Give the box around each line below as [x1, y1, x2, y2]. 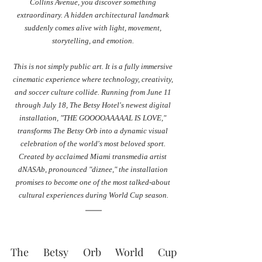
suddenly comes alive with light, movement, [24, 23, 163, 33]
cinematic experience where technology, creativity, [12, 75, 175, 84]
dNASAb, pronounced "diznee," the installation [18, 165, 170, 174]
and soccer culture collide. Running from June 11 [14, 88, 173, 97]
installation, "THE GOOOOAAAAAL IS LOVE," [19, 113, 168, 123]
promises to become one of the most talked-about [15, 178, 172, 187]
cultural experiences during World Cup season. [19, 191, 168, 200]
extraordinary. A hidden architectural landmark [16, 11, 171, 20]
